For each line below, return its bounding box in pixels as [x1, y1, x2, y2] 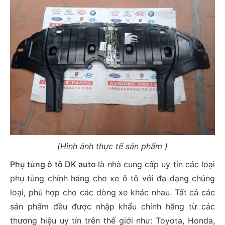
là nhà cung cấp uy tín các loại [98, 159, 215, 169]
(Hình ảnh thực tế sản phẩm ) [57, 141, 168, 151]
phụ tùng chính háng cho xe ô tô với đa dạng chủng [10, 173, 215, 183]
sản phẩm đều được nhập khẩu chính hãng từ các [10, 201, 215, 211]
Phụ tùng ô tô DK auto [10, 159, 98, 169]
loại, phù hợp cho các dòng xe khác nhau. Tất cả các [10, 187, 215, 197]
